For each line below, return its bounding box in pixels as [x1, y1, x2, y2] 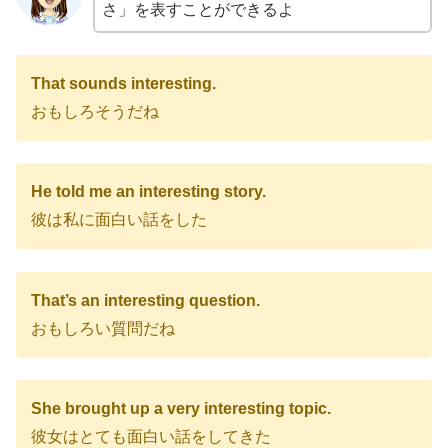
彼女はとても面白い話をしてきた [31, 428, 271, 446]
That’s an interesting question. [31, 291, 260, 309]
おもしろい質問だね [31, 319, 175, 337]
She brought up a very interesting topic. [31, 400, 331, 418]
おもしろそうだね [31, 102, 159, 120]
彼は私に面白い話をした [31, 211, 207, 229]
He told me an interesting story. [31, 183, 266, 201]
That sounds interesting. [31, 74, 216, 92]
